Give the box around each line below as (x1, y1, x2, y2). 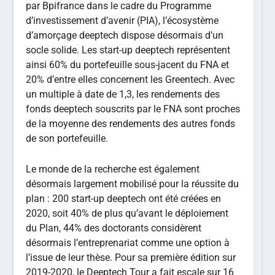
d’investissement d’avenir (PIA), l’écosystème (26, 15, 219, 27)
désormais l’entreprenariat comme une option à (26, 236, 230, 249)
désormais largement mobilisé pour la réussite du (26, 177, 239, 190)
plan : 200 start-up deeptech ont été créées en (26, 192, 222, 204)
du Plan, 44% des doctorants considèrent (26, 222, 202, 234)
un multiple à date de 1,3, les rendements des (26, 88, 220, 101)
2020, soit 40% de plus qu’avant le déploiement (26, 207, 229, 219)
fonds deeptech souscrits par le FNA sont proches (26, 103, 241, 115)
